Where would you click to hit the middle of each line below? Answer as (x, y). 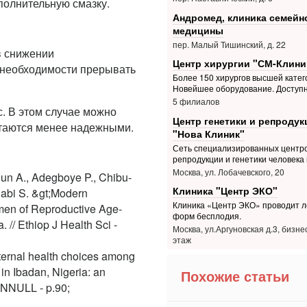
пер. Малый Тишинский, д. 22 (229, 44)
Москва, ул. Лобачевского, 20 (228, 171)
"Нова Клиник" (208, 133)
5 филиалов (196, 101)
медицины (198, 30)
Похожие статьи (235, 277)
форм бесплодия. (207, 216)
